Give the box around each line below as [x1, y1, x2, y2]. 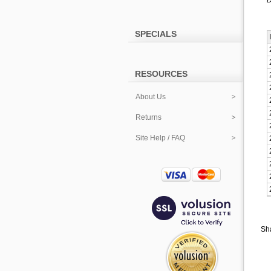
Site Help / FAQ [135, 134, 185, 142]
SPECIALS [135, 29, 177, 39]
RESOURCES [135, 69, 188, 79]
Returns [135, 113, 162, 122]
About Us [135, 93, 166, 101]
